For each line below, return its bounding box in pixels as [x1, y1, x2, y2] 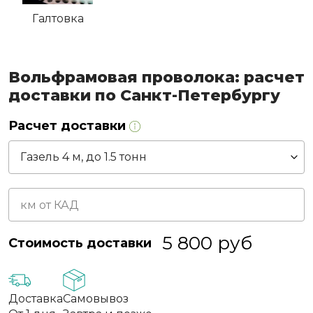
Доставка [8, 292, 63, 306]
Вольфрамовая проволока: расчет [8, 68, 305, 87]
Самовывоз [63, 292, 129, 306]
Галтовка [31, 12, 84, 26]
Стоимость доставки [8, 235, 152, 252]
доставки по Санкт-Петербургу [8, 86, 280, 105]
